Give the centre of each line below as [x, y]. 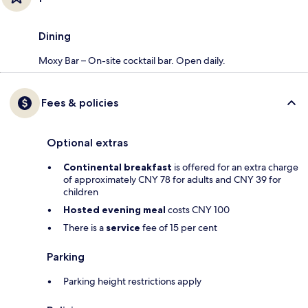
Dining [55, 36]
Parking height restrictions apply [132, 281]
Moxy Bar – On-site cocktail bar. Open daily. [132, 60]
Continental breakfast [118, 167]
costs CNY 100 [198, 209]
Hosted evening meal [114, 209]
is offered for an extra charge [235, 167]
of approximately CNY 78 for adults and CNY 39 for [172, 179]
